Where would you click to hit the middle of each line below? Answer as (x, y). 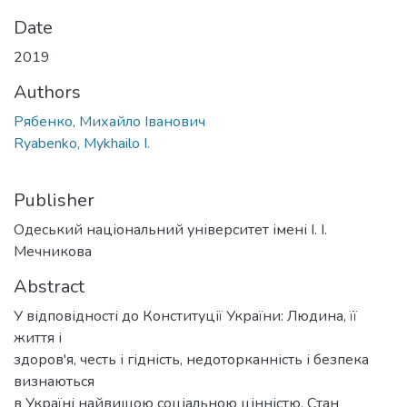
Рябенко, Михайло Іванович (109, 121)
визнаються (54, 381)
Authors (47, 92)
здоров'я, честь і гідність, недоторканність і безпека (191, 359)
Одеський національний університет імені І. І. (170, 229)
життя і (38, 338)
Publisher (54, 200)
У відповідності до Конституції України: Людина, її (185, 316)
